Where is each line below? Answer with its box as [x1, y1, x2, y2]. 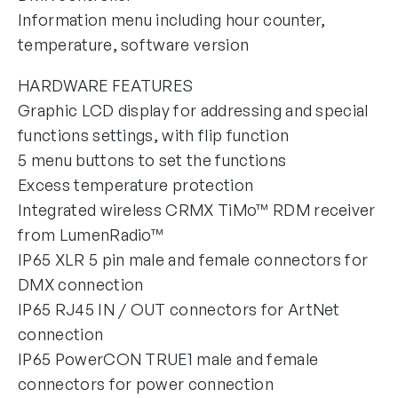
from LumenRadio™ [18, 225, 164, 245]
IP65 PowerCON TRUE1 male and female [18, 349, 319, 370]
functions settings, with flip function [18, 125, 290, 146]
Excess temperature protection [18, 175, 254, 195]
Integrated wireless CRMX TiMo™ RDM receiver [18, 200, 376, 220]
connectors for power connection [18, 374, 274, 394]
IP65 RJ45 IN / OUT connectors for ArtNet [18, 299, 340, 320]
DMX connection [18, 275, 144, 295]
